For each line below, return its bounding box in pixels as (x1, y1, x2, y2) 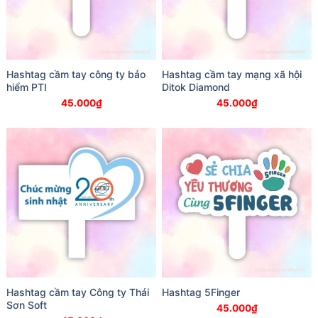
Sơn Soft (6, 299, 47, 312)
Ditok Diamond (162, 81, 230, 94)
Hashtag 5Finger (162, 286, 240, 299)
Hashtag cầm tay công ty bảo (6, 68, 146, 81)
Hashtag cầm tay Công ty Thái (6, 286, 149, 299)
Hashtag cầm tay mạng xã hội (162, 68, 302, 81)
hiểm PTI (6, 81, 47, 94)
